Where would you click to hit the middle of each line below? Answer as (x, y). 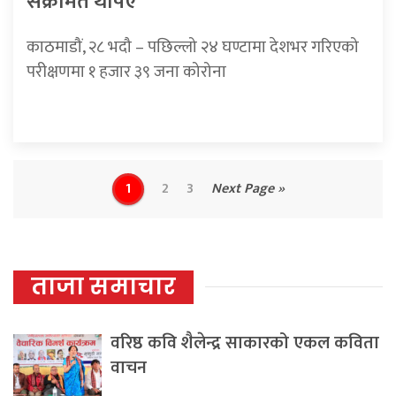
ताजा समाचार (103, 286)
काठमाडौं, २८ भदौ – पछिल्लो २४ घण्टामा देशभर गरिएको (193, 47)
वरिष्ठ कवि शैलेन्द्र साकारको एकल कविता (245, 343)
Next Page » (247, 188)
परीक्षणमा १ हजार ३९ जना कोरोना (126, 72)
